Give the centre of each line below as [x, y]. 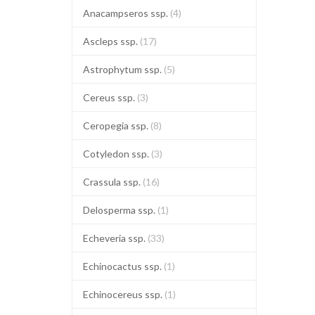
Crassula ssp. [113, 182]
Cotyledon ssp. [117, 154]
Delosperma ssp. [120, 210]
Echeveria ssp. [115, 238]
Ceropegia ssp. [117, 126]
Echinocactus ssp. [123, 266]
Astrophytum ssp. [123, 69]
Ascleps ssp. [111, 41]
